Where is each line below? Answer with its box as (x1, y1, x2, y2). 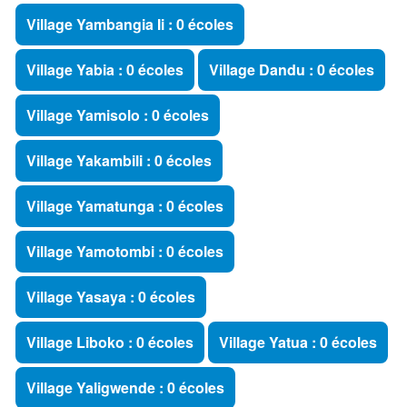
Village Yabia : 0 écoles (26, 59, 184, 80)
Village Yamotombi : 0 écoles (26, 241, 223, 262)
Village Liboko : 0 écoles (26, 332, 194, 352)
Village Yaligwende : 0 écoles (26, 377, 224, 398)
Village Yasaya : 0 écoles (26, 286, 195, 307)
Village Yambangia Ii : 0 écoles (26, 14, 233, 35)
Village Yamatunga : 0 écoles (26, 195, 223, 216)
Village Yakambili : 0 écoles (26, 150, 212, 171)
